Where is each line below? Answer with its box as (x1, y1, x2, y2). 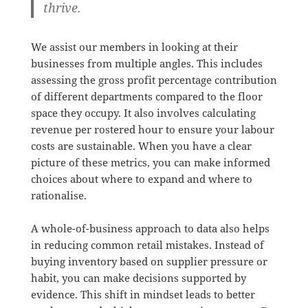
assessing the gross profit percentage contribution (30, 72, 277, 87)
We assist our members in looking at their (30, 39, 238, 54)
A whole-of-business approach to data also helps (30, 221, 269, 235)
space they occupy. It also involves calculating (30, 105, 256, 120)
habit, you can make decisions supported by (30, 270, 246, 285)
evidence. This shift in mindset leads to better (30, 287, 255, 301)
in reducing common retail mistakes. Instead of (30, 237, 264, 252)
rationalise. (30, 188, 87, 202)
